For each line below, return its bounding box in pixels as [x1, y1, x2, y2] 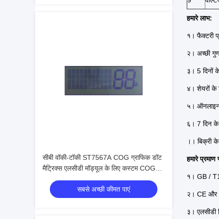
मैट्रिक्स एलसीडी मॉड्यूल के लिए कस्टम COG [43, 164, 155, 172]
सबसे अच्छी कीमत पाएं [77, 185, 130, 193]
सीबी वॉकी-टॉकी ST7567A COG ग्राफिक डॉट [43, 153, 162, 161]
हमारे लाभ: [187, 14, 212, 22]
